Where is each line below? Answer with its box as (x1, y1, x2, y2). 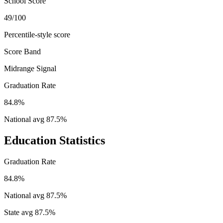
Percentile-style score (4, 30, 70, 39)
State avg (4, 208, 35, 217)
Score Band (4, 47, 41, 56)
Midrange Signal (4, 64, 56, 73)
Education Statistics (4, 133, 105, 147)
